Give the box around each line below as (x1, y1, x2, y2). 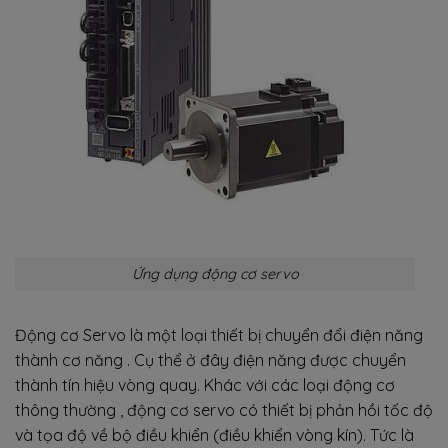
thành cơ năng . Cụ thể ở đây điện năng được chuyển (15, 350, 406, 371)
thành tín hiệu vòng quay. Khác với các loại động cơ (15, 375, 395, 396)
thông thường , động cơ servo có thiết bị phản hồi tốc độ (15, 400, 433, 421)
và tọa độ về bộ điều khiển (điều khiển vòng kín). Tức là (15, 425, 414, 446)
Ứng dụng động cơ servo (131, 264, 299, 283)
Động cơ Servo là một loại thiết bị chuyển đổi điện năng (15, 325, 423, 346)
